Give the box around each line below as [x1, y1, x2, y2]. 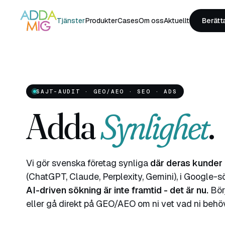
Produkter [84, 16, 118, 25]
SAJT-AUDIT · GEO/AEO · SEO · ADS [36, 88, 177, 95]
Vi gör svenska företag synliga [26, 157, 150, 169]
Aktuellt [163, 16, 189, 25]
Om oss [138, 16, 164, 25]
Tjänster [56, 16, 85, 25]
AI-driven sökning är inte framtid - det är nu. [26, 184, 208, 196]
